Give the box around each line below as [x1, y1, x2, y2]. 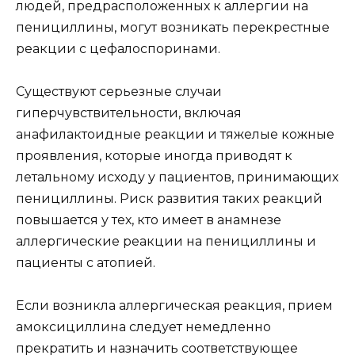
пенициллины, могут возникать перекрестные [16, 19, 330, 35]
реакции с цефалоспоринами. [16, 40, 220, 56]
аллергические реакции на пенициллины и [16, 233, 316, 249]
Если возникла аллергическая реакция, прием [16, 297, 333, 313]
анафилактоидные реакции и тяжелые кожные [16, 126, 334, 142]
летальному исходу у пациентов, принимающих [16, 169, 338, 185]
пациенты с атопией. [16, 254, 155, 270]
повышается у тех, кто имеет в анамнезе [16, 212, 281, 227]
